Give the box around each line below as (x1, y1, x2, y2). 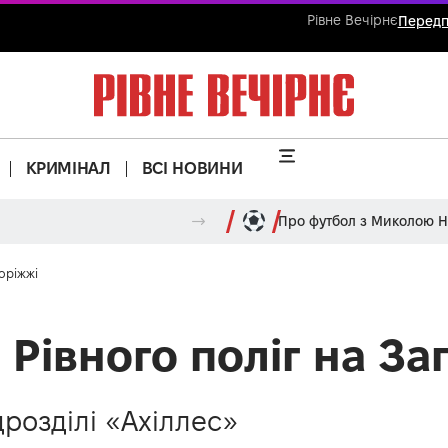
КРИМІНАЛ (25, 159, 111, 178)
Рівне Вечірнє (306, 12, 398, 28)
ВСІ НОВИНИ (141, 159, 243, 178)
